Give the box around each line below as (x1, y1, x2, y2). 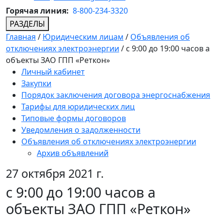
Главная (6, 31, 36, 43)
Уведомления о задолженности (21, 124, 140, 136)
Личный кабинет (21, 66, 85, 77)
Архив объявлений (37, 148, 108, 159)
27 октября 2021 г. (6, 166, 104, 182)
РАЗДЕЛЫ (10, 18, 45, 30)
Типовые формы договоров (21, 113, 126, 124)
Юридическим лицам (43, 31, 124, 43)
